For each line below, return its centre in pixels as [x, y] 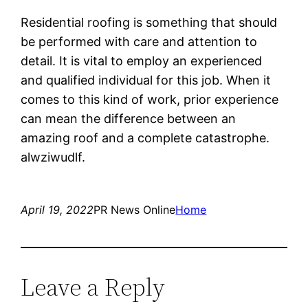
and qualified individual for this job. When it [146, 80]
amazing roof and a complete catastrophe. [145, 137]
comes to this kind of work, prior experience [150, 99]
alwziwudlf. [53, 157]
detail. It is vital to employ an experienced [142, 60]
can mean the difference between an [129, 118]
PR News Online [135, 209]
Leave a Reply [93, 287]
